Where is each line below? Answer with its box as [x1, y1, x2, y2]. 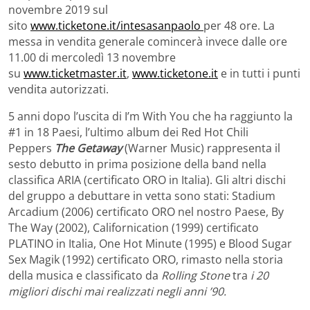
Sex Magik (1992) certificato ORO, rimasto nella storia [8, 251, 283, 267]
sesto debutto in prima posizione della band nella [8, 156, 266, 172]
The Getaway [55, 140, 125, 156]
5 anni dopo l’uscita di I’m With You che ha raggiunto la [8, 108, 293, 124]
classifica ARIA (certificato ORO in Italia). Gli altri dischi [8, 172, 286, 188]
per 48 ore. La [203, 17, 275, 33]
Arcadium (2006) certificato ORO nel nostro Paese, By [8, 203, 284, 219]
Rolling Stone [161, 267, 230, 283]
